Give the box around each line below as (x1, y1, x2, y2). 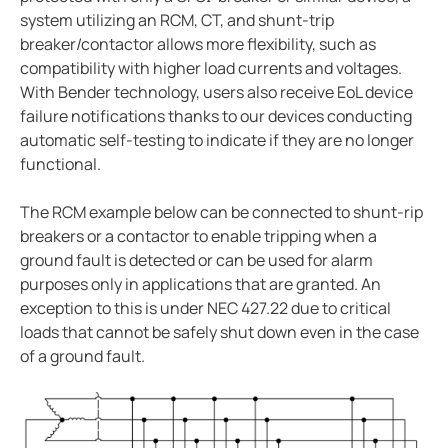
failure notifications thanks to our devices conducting (20, 104, 412, 127)
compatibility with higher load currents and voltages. (20, 56, 402, 79)
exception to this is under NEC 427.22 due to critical (20, 296, 391, 319)
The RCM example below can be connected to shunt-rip (20, 200, 423, 223)
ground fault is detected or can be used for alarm (20, 248, 373, 271)
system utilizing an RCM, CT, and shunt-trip (20, 8, 334, 31)
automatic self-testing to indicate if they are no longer (20, 128, 414, 151)
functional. (20, 152, 101, 175)
